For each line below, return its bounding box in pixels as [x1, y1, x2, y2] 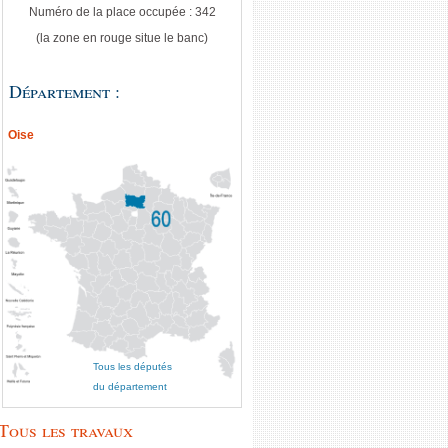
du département [93, 381, 167, 393]
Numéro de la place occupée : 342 [28, 5, 216, 19]
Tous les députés [93, 361, 172, 373]
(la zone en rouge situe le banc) [36, 31, 208, 45]
